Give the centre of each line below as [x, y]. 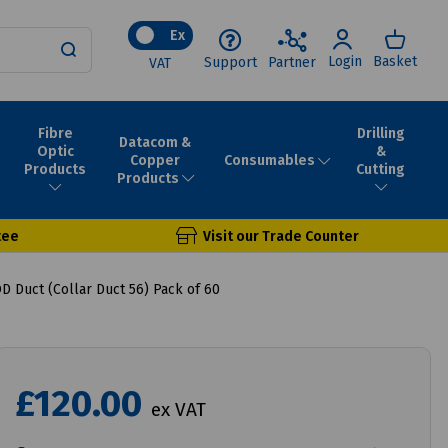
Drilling [380, 133]
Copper [155, 160]
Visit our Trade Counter [280, 236]
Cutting [380, 169]
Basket [395, 62]
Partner [292, 62]
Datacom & [155, 142]
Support [231, 62]
